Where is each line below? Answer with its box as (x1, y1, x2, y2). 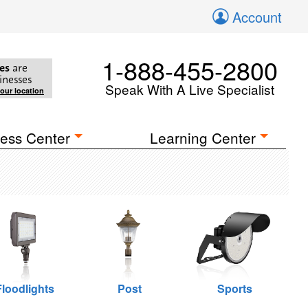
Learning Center (150, 127, 256, 148)
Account (232, 7, 282, 27)
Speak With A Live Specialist (105, 80, 274, 98)
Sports (217, 280, 252, 296)
